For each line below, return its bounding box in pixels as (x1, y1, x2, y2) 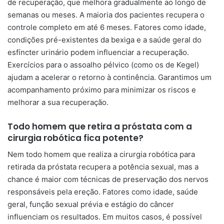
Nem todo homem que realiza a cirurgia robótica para (7, 149, 195, 159)
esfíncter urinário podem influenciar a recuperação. (7, 47, 189, 57)
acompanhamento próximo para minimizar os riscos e (7, 84, 196, 94)
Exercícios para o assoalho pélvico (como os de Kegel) (7, 59, 199, 69)
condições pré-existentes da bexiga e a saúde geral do (7, 34, 201, 44)
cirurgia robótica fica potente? (7, 131, 143, 144)
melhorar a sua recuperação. (7, 97, 108, 107)
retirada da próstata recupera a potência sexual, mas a (7, 162, 198, 171)
